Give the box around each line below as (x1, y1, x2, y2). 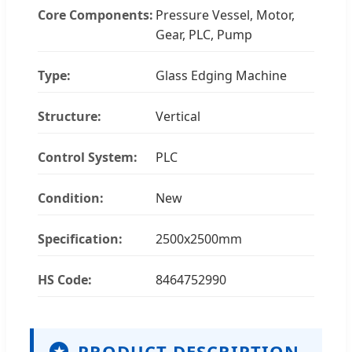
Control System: (38, 148, 137, 166)
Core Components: (38, 5, 153, 24)
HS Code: (38, 270, 92, 288)
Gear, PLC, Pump (156, 25, 252, 43)
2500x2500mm (156, 229, 242, 247)
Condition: (38, 189, 104, 207)
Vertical (156, 107, 200, 125)
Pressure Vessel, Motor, (156, 5, 295, 24)
